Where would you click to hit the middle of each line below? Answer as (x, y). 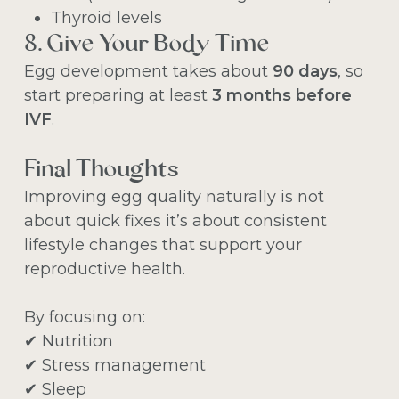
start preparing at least (118, 95)
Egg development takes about (148, 71)
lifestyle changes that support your (163, 244)
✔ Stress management (114, 365)
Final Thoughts (101, 170)
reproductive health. (104, 269)
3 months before (281, 95)
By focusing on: (84, 317)
